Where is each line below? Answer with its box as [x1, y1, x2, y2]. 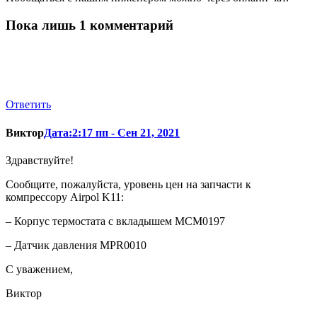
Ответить [6, 98, 51, 111]
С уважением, [6, 263, 73, 275]
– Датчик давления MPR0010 [6, 238, 146, 251]
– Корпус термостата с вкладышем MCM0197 [6, 214, 225, 227]
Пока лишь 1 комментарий [6, 17, 173, 33]
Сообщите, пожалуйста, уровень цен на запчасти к [6, 178, 251, 190]
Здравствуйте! [6, 154, 74, 166]
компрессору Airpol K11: [6, 190, 124, 203]
